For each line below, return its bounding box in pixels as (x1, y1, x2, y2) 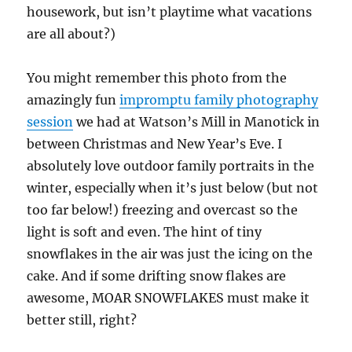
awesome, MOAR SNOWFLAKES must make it (27, 290, 310, 306)
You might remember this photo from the (27, 70, 288, 86)
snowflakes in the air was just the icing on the (27, 246, 313, 262)
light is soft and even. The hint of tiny (27, 224, 262, 240)
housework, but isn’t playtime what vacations (27, 4, 313, 20)
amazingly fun (27, 92, 120, 108)
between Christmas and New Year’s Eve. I (27, 136, 283, 152)
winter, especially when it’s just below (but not (27, 180, 319, 196)
